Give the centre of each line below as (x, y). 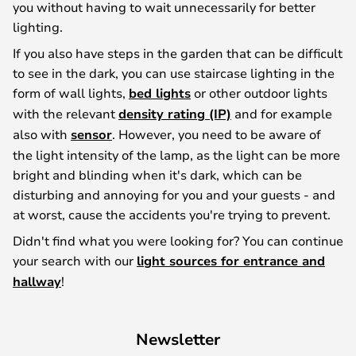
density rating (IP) (175, 114)
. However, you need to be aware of (217, 134)
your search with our (75, 260)
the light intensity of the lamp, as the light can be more (176, 155)
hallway (37, 281)
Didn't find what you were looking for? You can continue (178, 240)
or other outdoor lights (259, 93)
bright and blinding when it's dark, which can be (157, 174)
